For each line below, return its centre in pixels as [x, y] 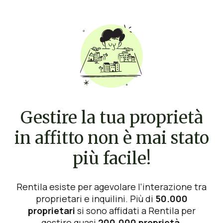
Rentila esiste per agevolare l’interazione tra [111, 186]
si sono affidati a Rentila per [135, 210]
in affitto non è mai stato [111, 138]
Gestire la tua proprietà [111, 118]
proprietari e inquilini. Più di [95, 198]
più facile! [111, 159]
